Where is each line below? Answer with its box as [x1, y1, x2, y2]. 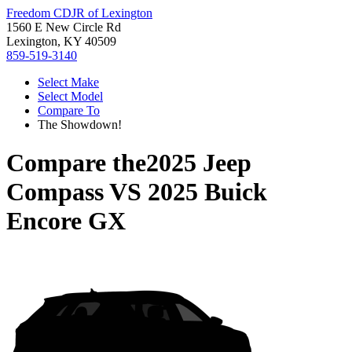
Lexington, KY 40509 [6, 35, 116, 48]
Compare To [38, 104, 100, 117]
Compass [6, 178, 104, 207]
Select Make [38, 75, 99, 89]
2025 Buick [148, 178, 267, 207]
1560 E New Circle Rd [6, 20, 121, 34]
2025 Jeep [146, 148, 251, 178]
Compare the [6, 148, 146, 178]
